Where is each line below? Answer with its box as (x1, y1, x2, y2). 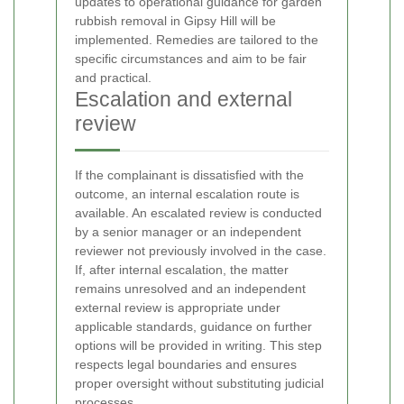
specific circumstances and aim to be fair (75, 50, 307, 66)
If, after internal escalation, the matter (75, 262, 289, 277)
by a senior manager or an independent (75, 224, 301, 239)
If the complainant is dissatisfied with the (75, 167, 304, 182)
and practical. (75, 69, 151, 85)
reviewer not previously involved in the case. (75, 243, 326, 258)
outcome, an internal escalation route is (75, 186, 299, 201)
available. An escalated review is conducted (75, 205, 322, 220)
